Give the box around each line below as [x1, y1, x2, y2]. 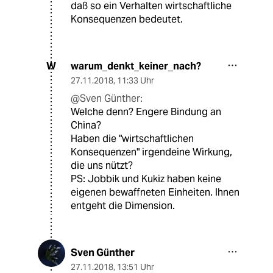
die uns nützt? [71, 158, 133, 172]
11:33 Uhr [117, 74, 154, 86]
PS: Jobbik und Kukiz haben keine [71, 172, 221, 185]
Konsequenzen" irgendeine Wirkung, [71, 145, 232, 158]
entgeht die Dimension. [71, 199, 175, 212]
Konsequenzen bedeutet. [71, 12, 183, 26]
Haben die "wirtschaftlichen [71, 132, 194, 145]
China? [71, 118, 101, 132]
